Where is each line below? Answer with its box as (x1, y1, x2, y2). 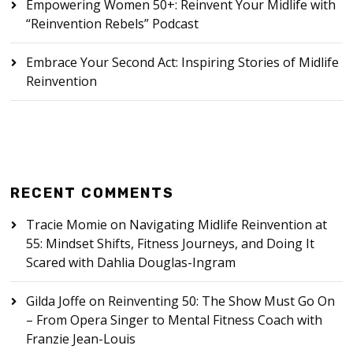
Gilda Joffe (26, 292, 87, 310)
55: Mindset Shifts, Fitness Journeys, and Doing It (26, 235, 315, 253)
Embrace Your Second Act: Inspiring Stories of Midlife (26, 54, 340, 72)
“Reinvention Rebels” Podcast (26, 15, 199, 33)
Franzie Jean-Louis (26, 330, 136, 348)
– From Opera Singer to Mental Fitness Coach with (26, 311, 323, 329)
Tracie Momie (26, 216, 108, 234)
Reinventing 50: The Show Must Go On (108, 292, 336, 310)
